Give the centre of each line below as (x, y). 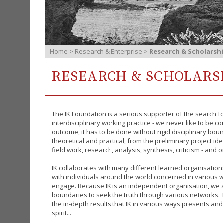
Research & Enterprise (109, 51)
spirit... (61, 213)
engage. (65, 186)
